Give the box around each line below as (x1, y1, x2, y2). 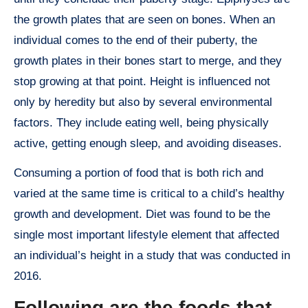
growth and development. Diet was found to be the (14, 208, 270, 221)
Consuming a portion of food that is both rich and (14, 166, 263, 180)
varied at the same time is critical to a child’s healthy (14, 187, 285, 201)
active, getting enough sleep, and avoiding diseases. (14, 137, 282, 151)
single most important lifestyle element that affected (14, 228, 279, 242)
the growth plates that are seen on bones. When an (14, 13, 275, 27)
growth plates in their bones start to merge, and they (14, 54, 282, 68)
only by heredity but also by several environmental (14, 96, 272, 109)
